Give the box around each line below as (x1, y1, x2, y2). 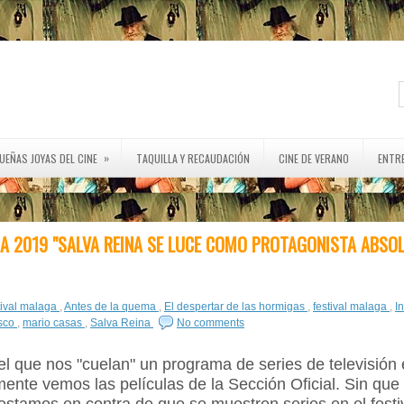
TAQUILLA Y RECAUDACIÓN (136, 151, 250, 166)
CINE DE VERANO (279, 151, 349, 166)
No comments (177, 317, 244, 329)
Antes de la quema (64, 300, 159, 313)
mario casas (23, 317, 85, 329)
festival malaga (313, 300, 390, 313)
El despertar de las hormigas (164, 300, 308, 313)
